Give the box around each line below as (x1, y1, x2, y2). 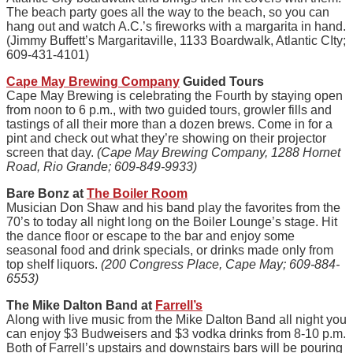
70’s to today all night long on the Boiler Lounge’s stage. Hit (6, 214, 337, 229)
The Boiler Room (87, 186, 188, 200)
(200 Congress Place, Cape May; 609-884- (101, 257, 340, 271)
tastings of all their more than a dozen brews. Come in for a (6, 117, 333, 131)
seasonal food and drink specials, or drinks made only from (6, 243, 333, 257)
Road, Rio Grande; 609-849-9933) (6, 159, 197, 173)
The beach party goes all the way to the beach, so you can (6, 5, 329, 19)
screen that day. (6, 145, 97, 159)
